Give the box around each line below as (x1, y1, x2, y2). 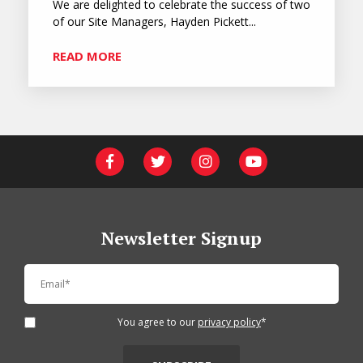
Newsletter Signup (101, 225, 262, 250)
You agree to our (117, 314, 198, 329)
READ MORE (53, 47, 122, 64)
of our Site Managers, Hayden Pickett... (53, 13, 256, 29)
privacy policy (198, 314, 261, 329)
